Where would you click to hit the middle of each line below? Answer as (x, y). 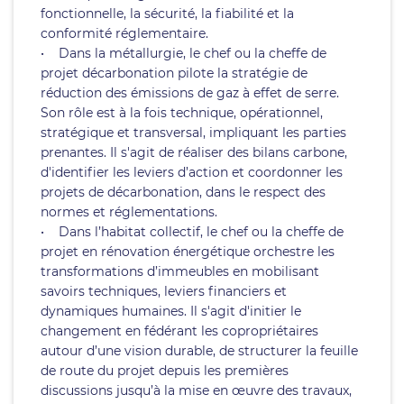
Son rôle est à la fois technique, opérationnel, (182, 113)
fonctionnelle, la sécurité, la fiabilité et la (167, 14)
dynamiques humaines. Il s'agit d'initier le (171, 311)
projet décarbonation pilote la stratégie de (174, 73)
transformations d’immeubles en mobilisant (180, 271)
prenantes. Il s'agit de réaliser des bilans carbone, (194, 152)
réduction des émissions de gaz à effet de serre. (190, 93)
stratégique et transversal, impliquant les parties (193, 133)
